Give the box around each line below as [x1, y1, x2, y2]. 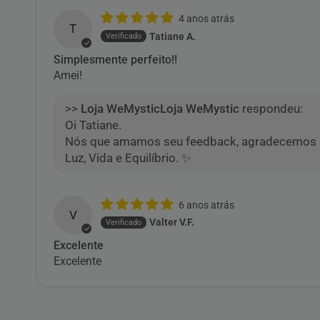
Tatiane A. [149, 30, 196, 42]
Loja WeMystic [160, 101, 239, 116]
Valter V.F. [149, 216, 195, 229]
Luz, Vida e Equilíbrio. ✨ [65, 150, 192, 165]
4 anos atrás [179, 13, 235, 25]
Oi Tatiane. [65, 117, 122, 132]
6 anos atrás [179, 199, 235, 211]
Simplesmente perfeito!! [54, 52, 177, 66]
